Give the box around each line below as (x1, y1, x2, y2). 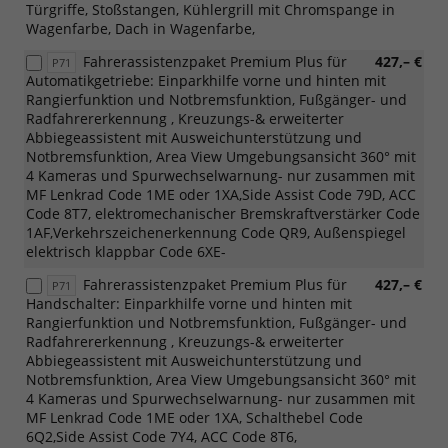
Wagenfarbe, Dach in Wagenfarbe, (26, 18, 255, 38)
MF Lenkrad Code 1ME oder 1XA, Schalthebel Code (26, 407, 363, 427)
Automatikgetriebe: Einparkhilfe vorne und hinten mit (26, 70, 386, 90)
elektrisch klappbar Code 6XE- (26, 241, 226, 261)
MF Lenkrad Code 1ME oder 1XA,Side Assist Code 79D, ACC (26, 184, 416, 204)
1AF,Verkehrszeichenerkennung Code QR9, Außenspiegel (26, 222, 406, 242)
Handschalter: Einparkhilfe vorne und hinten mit (26, 293, 352, 313)
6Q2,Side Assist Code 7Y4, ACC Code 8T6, (26, 426, 297, 446)
